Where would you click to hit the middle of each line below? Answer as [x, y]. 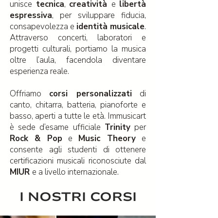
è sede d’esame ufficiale [57, 127]
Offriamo [30, 94]
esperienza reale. [39, 71]
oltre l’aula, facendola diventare [78, 60]
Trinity [117, 127]
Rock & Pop [36, 138]
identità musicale [110, 27]
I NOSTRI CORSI [78, 197]
